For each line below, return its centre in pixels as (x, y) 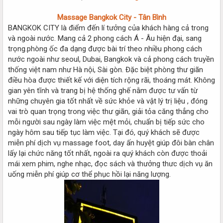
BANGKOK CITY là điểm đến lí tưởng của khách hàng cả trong (108, 28)
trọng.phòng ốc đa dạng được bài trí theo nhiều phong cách (105, 49)
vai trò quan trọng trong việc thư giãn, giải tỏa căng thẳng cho (108, 111)
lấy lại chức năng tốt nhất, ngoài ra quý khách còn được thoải (108, 153)
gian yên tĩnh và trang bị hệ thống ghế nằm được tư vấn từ (103, 90)
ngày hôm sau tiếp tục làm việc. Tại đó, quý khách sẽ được (104, 132)
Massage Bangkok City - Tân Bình (111, 17)
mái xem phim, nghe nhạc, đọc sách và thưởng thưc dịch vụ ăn (110, 164)
